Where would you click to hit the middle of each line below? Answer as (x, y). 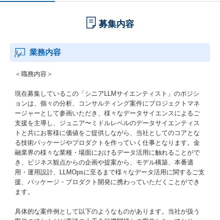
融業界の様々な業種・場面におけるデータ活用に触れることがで (107, 152)
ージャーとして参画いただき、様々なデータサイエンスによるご (107, 113)
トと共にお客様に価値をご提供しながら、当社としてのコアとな (107, 133)
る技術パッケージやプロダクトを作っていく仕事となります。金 (107, 143)
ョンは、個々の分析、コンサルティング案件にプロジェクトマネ (107, 103)
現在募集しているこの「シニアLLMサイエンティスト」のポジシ (107, 94)
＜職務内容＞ (34, 74)
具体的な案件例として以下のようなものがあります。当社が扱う (107, 211)
